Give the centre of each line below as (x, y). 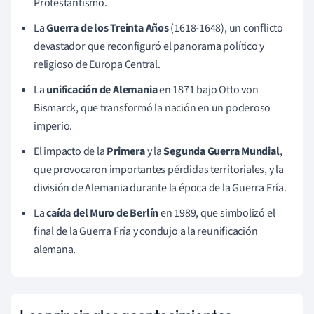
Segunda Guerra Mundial (221, 151)
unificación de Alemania (102, 89)
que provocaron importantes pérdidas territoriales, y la (159, 169)
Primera (126, 151)
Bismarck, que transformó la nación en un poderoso (152, 108)
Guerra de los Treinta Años (108, 28)
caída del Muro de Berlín (103, 213)
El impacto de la (70, 151)
